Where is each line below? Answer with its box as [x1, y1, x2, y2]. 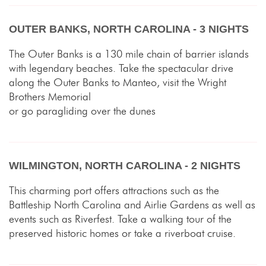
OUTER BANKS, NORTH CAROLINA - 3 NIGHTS [9, 23, 249, 35]
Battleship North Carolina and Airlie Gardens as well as [9, 198, 255, 211]
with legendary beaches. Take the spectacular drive [9, 62, 233, 74]
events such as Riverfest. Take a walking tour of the [9, 213, 232, 225]
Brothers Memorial [9, 90, 91, 103]
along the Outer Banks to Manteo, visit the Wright [9, 76, 226, 88]
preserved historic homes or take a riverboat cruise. [9, 227, 236, 239]
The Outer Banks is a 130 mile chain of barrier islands [9, 47, 249, 60]
